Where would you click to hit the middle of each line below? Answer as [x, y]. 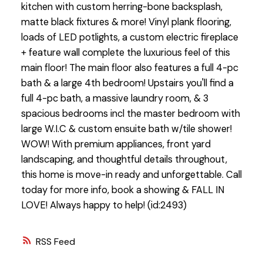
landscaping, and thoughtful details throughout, [124, 160]
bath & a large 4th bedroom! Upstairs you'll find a [127, 83]
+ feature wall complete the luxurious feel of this [125, 53]
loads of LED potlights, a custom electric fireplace [129, 38]
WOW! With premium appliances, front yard [116, 144]
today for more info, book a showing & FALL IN [122, 190]
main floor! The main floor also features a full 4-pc [129, 68]
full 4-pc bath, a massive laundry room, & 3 [114, 99]
